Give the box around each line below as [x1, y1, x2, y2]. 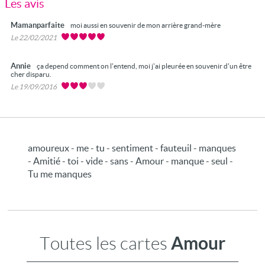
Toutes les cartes [40, 234, 171, 253]
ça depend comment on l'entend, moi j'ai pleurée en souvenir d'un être [37, 62, 251, 70]
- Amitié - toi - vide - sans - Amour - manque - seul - [28, 156, 234, 166]
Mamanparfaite [11, 21, 66, 30]
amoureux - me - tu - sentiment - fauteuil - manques [28, 143, 237, 153]
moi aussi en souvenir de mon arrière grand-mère [70, 21, 221, 29]
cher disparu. [11, 70, 51, 78]
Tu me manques [28, 169, 92, 179]
